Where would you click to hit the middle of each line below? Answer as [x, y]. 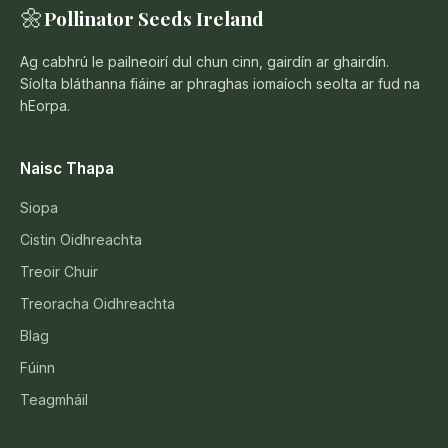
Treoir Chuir [59, 271]
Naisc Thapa [67, 168]
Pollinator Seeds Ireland [154, 17]
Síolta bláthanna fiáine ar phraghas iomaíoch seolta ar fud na [220, 83]
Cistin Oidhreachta [81, 239]
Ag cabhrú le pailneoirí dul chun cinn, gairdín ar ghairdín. [204, 61]
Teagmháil [54, 399]
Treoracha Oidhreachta [97, 303]
